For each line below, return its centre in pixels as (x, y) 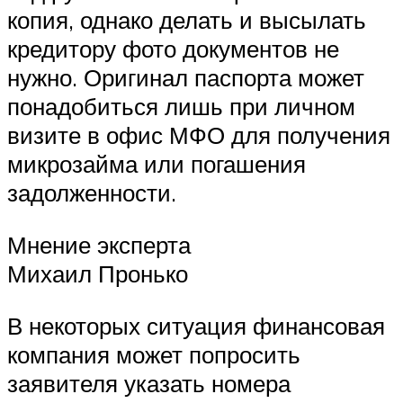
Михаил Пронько (98, 274)
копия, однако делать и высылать (187, 20)
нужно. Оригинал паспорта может (186, 78)
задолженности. (92, 193)
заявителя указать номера (149, 383)
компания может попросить (154, 354)
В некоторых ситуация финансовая (196, 325)
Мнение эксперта (99, 245)
